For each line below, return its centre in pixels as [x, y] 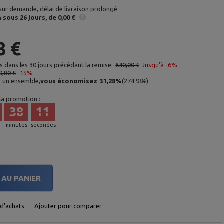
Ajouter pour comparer [68, 206]
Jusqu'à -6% [160, 65]
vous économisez [69, 81]
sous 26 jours [24, 17]
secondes [44, 125]
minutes [16, 125]
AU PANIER [21, 178]
